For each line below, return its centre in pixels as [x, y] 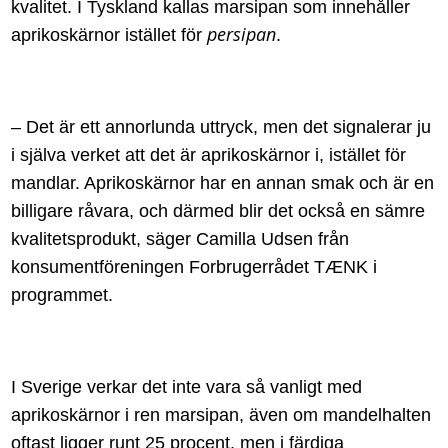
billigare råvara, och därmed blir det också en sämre [218, 210]
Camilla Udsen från [273, 238]
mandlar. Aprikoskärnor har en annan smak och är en [223, 182]
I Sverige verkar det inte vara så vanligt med [187, 386]
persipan [242, 33]
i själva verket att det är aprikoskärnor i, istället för [209, 154]
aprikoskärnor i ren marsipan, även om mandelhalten [221, 414]
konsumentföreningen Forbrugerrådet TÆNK [192, 266]
